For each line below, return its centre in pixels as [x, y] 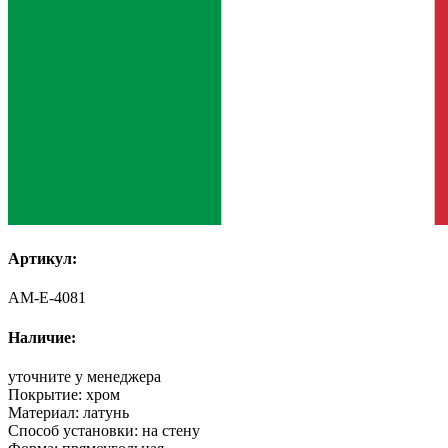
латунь [106, 412]
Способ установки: [75, 430]
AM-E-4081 [47, 298]
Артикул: [42, 259]
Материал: [45, 412]
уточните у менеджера [84, 376]
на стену [171, 430]
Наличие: [42, 337]
